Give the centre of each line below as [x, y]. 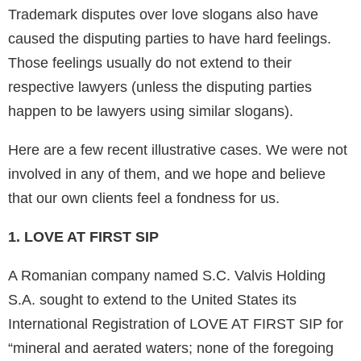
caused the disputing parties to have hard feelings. [170, 39]
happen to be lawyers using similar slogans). [151, 112]
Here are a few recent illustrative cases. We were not [178, 150]
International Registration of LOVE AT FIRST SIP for [176, 324]
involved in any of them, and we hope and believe [167, 174]
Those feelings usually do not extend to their [150, 63]
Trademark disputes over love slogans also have [163, 15]
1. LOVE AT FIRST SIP [83, 237]
